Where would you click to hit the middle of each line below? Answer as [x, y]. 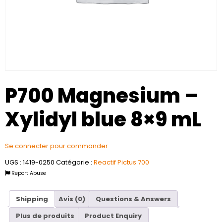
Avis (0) [72, 199]
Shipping [32, 199]
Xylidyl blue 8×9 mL [103, 119]
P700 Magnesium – [102, 96]
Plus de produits [45, 216]
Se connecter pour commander [56, 146]
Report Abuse [28, 173]
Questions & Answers [133, 199]
